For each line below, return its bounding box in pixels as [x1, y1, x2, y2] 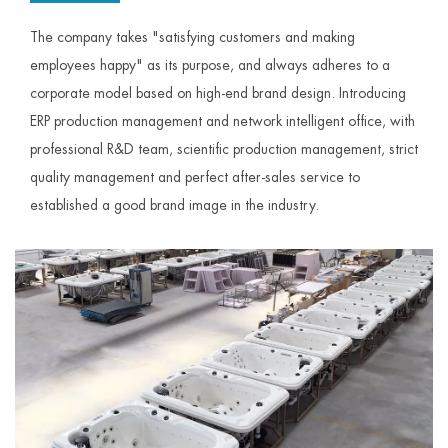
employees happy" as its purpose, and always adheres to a [30, 56, 390, 75]
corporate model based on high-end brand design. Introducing [30, 84, 406, 103]
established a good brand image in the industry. [30, 196, 319, 215]
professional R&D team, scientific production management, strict [30, 140, 418, 159]
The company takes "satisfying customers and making [30, 28, 355, 47]
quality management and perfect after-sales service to [30, 168, 360, 187]
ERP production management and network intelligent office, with [30, 112, 415, 131]
